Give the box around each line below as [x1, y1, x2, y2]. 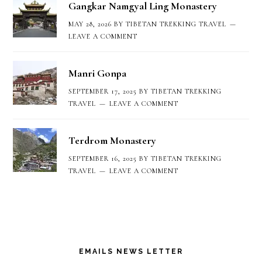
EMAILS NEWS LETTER [79, 247, 183, 256]
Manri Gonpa [68, 67, 127, 80]
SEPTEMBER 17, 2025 [68, 87, 137, 95]
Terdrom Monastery [68, 134, 157, 147]
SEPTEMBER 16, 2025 [68, 154, 137, 163]
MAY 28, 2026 [68, 20, 112, 28]
